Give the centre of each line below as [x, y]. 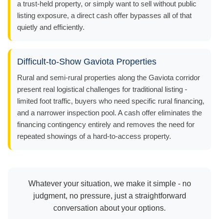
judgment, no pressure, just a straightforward [109, 196]
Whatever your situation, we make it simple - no [109, 183]
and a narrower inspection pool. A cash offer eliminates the [109, 112]
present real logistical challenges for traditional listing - [102, 89]
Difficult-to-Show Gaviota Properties [87, 61]
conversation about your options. [109, 208]
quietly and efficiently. [51, 27]
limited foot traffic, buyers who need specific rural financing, [111, 101]
